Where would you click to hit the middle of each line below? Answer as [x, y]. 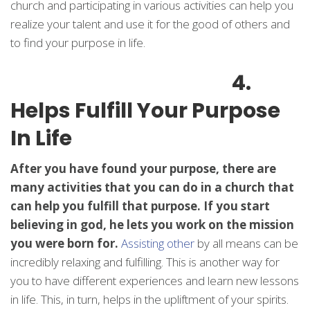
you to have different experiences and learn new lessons [155, 281]
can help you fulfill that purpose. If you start [140, 206]
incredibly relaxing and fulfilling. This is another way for [145, 262]
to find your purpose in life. [78, 43]
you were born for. [64, 243]
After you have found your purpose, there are [143, 168]
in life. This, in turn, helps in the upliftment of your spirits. [149, 299]
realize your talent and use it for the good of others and [150, 24]
